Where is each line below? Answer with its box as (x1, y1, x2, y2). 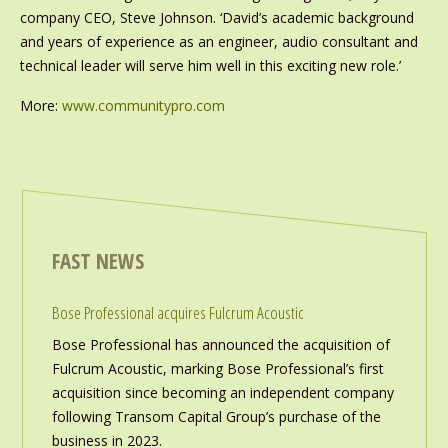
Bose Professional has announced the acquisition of (51, 335, 390, 355)
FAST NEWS (51, 247, 144, 276)
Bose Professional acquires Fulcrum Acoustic (51, 301, 304, 325)
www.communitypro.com (61, 96, 225, 116)
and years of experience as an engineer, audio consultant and (19, 32, 418, 52)
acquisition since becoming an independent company (51, 383, 394, 403)
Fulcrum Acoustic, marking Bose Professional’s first (51, 359, 384, 379)
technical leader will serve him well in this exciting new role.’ (19, 56, 401, 76)
